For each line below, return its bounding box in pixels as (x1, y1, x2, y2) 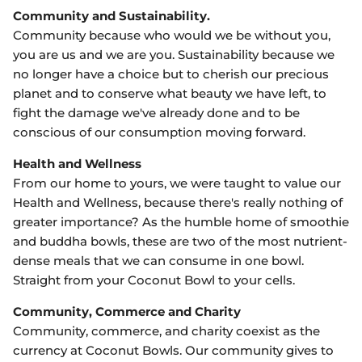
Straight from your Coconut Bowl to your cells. (13, 272, 295, 288)
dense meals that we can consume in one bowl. (13, 253, 304, 269)
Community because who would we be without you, (13, 27, 330, 44)
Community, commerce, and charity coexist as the (13, 323, 320, 339)
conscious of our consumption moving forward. (13, 124, 305, 141)
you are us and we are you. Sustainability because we (13, 47, 335, 63)
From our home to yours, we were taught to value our (13, 175, 341, 192)
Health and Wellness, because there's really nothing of (13, 195, 343, 211)
